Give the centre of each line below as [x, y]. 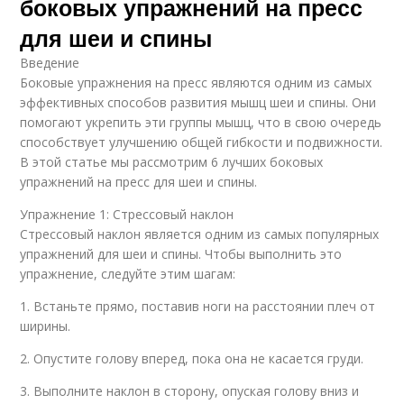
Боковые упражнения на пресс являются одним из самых [196, 82]
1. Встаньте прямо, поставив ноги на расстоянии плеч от [198, 306]
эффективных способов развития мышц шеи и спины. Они [198, 102]
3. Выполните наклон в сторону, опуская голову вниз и [190, 390]
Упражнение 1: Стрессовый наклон [127, 214]
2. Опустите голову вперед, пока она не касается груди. [192, 358]
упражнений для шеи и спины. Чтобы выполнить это [181, 253]
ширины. [46, 326]
